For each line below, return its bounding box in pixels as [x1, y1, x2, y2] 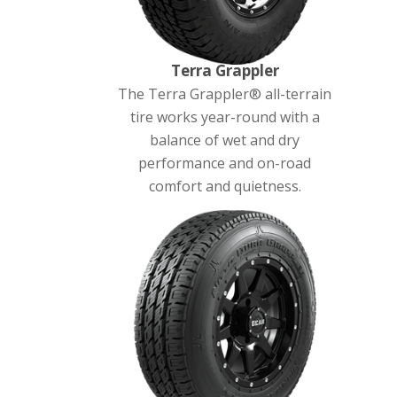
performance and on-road [138, 153, 312, 174]
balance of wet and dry [150, 130, 300, 151]
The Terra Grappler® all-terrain [118, 84, 332, 105]
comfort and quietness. [148, 176, 301, 197]
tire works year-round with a [129, 107, 320, 128]
